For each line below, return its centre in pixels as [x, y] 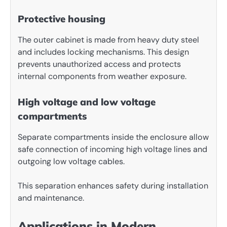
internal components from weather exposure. [102, 77]
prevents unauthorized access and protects [99, 64]
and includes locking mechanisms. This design [103, 52]
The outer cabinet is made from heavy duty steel [108, 40]
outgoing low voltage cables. [71, 162]
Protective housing [62, 19]
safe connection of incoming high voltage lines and [112, 149]
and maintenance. [51, 198]
